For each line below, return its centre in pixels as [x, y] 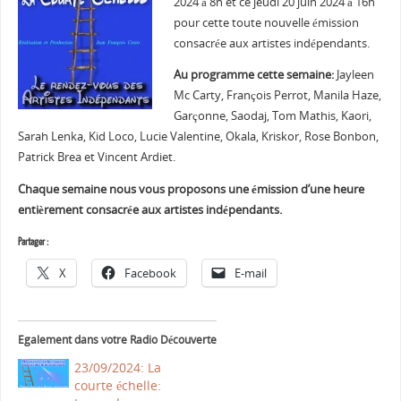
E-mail [250, 273]
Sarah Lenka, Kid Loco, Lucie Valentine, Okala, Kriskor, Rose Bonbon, [198, 137]
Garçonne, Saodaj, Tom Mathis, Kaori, [272, 116]
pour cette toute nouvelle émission [266, 22]
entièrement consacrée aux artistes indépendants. [149, 209]
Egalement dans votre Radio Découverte [117, 339]
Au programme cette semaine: [253, 75]
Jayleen [354, 75]
